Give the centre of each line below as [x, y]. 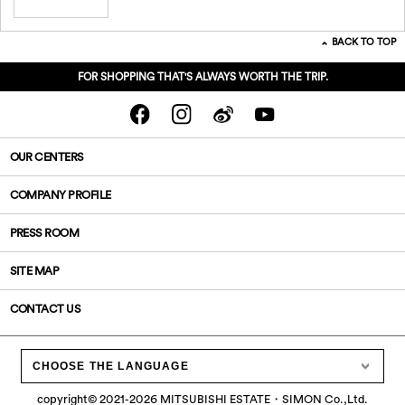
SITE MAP [34, 271]
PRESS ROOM [44, 233]
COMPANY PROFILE [60, 195]
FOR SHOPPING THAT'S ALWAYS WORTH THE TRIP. [202, 77]
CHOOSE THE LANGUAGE [110, 366]
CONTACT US [45, 309]
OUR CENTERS [47, 157]
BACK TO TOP [363, 42]
